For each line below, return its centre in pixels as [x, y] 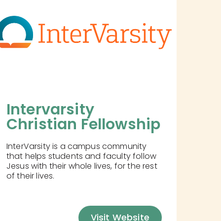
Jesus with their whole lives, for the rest [82, 166]
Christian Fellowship [83, 125]
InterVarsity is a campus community [76, 147]
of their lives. [30, 176]
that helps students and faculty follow [81, 156]
